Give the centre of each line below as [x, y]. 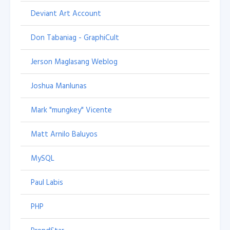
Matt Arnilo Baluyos [64, 134]
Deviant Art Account [66, 13]
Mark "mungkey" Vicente [71, 110]
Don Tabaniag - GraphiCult [75, 37]
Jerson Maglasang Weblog [74, 62]
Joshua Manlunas [59, 86]
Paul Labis [47, 182]
